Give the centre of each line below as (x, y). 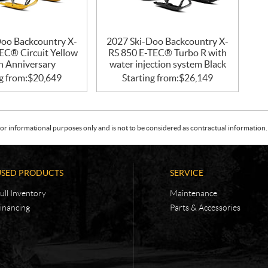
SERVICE (187, 173)
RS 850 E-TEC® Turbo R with (168, 52)
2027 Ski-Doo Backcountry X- (168, 41)
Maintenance (194, 193)
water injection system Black (167, 64)
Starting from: (151, 77)
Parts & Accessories (205, 207)
